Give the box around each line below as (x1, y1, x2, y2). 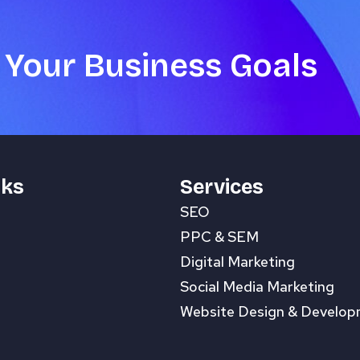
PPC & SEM (180, 227, 259, 246)
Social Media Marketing (180, 277, 334, 296)
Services (180, 175, 264, 199)
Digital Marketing (180, 252, 295, 271)
